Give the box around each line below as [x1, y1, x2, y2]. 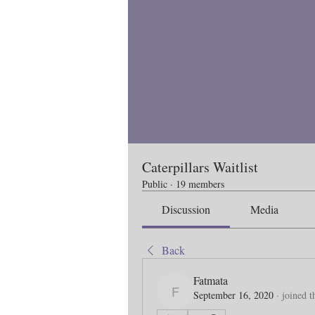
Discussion [162, 202, 211, 217]
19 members [176, 177, 224, 191]
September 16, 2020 [193, 288, 274, 302]
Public [142, 177, 167, 191]
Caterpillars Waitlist [142, 157, 258, 176]
